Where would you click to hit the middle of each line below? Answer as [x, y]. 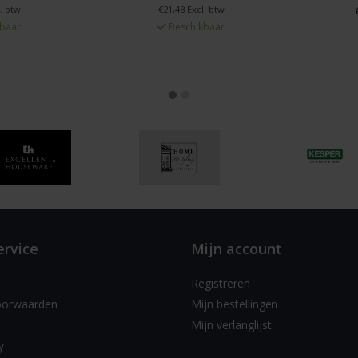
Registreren [221, 283]
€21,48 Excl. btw [191, 9]
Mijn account [237, 248]
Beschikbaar [195, 26]
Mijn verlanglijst [231, 324]
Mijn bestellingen [235, 304]
